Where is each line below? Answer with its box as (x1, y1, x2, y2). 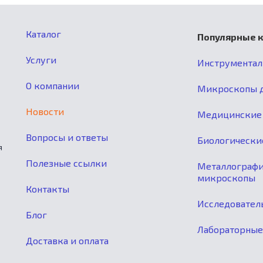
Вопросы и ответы (26, 131, 109, 143)
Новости (26, 106, 65, 117)
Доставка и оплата (26, 235, 109, 247)
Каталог (26, 28, 62, 40)
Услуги (26, 54, 57, 66)
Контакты (26, 183, 70, 195)
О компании (26, 80, 80, 92)
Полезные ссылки (26, 157, 107, 169)
